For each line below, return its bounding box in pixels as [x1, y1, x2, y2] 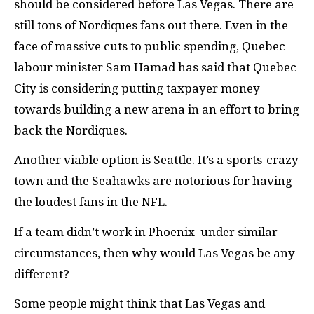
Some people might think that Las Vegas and [14, 296, 265, 310]
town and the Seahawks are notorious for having [14, 174, 292, 188]
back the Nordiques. [14, 123, 128, 137]
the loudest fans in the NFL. [14, 195, 168, 209]
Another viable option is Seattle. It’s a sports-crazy [14, 153, 299, 167]
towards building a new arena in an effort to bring [14, 102, 299, 116]
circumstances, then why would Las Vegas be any [14, 245, 295, 260]
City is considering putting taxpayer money [14, 81, 260, 95]
